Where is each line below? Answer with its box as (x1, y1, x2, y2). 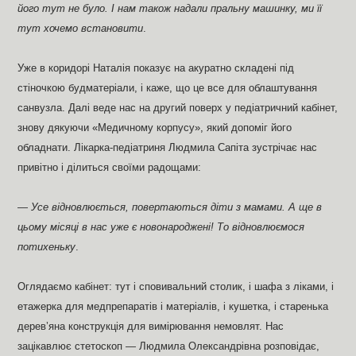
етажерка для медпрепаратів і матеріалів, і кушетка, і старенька (17, 300, 329, 312)
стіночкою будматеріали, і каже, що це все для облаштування (17, 82, 318, 94)
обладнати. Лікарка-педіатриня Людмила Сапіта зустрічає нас (17, 141, 318, 153)
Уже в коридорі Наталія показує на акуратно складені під (17, 62, 295, 74)
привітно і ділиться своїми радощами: (17, 161, 202, 173)
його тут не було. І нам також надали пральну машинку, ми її (17, 2, 323, 14)
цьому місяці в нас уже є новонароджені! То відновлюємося (17, 221, 305, 233)
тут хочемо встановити (17, 22, 144, 34)
